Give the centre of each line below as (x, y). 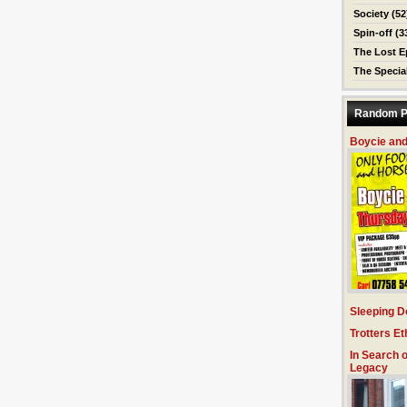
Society (371, 14)
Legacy (369, 368)
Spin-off (373, 33)
